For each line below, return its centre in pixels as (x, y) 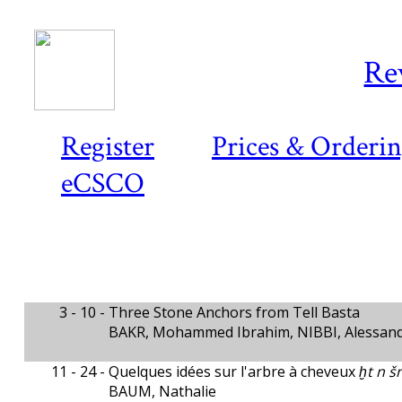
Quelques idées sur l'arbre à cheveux (234, 371)
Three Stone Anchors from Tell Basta (235, 312)
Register (108, 147)
